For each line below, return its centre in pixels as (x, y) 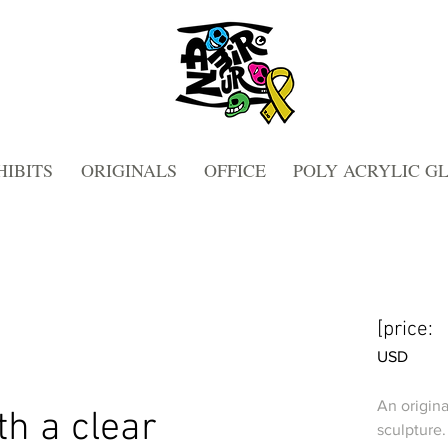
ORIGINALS (129, 169)
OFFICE (235, 169)
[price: (405, 329)
